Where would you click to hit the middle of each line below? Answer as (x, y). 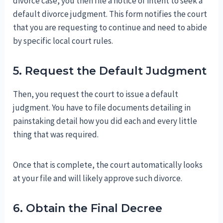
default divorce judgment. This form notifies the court (110, 14)
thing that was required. (56, 135)
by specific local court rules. (63, 41)
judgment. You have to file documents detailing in (102, 108)
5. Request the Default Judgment (110, 71)
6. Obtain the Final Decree (88, 209)
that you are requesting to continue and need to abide (110, 28)
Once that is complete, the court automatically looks (108, 165)
